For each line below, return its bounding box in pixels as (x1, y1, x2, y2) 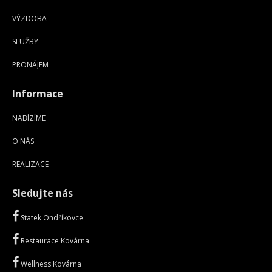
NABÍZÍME (12, 113, 46, 124)
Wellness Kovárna (19, 259, 81, 270)
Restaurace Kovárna (19, 236, 89, 246)
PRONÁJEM (12, 59, 49, 70)
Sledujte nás (12, 186, 73, 200)
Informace (12, 87, 63, 101)
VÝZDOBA (12, 13, 47, 24)
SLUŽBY (12, 36, 38, 47)
